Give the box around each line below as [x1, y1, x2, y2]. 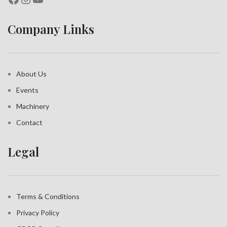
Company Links [8, 21, 94, 37]
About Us [16, 69, 47, 79]
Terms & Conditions [16, 192, 80, 201]
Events [16, 86, 39, 95]
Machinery [16, 102, 49, 111]
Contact [16, 118, 43, 127]
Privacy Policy [16, 208, 59, 217]
